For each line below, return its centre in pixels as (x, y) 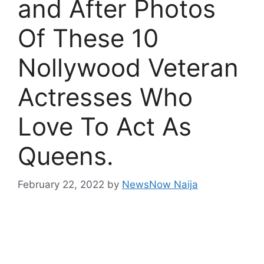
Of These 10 (88, 38)
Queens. (66, 156)
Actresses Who (105, 97)
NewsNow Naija (160, 185)
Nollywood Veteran (128, 67)
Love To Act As (105, 126)
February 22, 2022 (61, 185)
